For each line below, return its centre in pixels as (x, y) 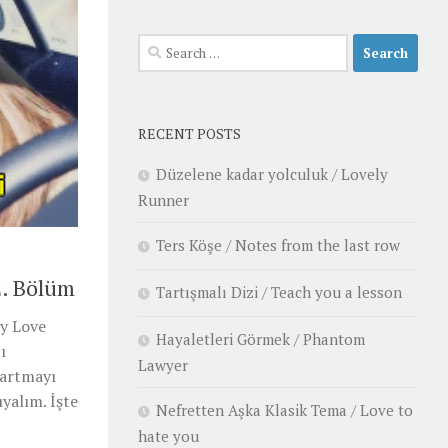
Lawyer (163, 365)
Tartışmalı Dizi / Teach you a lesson (279, 292)
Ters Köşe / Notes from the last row (278, 245)
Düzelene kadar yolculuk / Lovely (272, 174)
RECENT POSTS (189, 133)
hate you (168, 436)
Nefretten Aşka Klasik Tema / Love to (284, 410)
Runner (163, 200)
